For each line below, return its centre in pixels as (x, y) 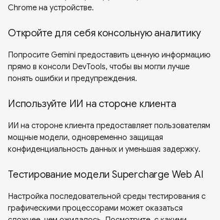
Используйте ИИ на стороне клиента (92, 104)
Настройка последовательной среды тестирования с (107, 197)
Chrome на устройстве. (51, 8)
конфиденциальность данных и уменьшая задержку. (104, 150)
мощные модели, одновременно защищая (85, 138)
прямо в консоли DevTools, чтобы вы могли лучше (99, 67)
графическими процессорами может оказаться (95, 208)
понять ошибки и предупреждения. (72, 79)
